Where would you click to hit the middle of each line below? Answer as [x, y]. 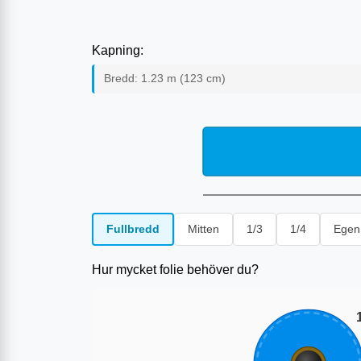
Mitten [203, 229]
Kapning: [118, 51]
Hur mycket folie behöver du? [175, 270]
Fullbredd [133, 229]
